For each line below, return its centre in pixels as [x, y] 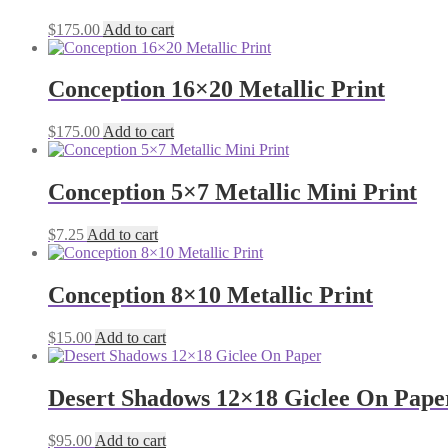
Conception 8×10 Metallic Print [210, 295]
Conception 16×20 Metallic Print [216, 89]
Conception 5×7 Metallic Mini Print [232, 192]
